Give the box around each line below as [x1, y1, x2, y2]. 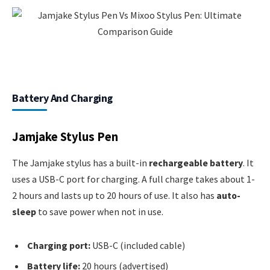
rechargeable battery [149, 157, 243, 169]
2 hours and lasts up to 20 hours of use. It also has [12, 189, 216, 202]
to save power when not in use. [36, 206, 163, 218]
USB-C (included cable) [90, 239, 185, 251]
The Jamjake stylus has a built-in [12, 157, 149, 169]
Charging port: [27, 239, 90, 251]
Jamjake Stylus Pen [12, 128, 118, 145]
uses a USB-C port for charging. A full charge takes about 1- [12, 173, 255, 186]
